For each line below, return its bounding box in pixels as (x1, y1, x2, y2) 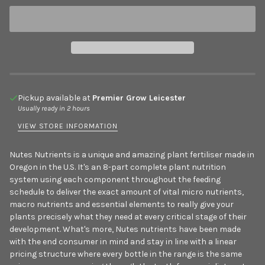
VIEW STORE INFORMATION (18, 121, 118, 130)
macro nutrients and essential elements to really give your (9, 199, 234, 210)
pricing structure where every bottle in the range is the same (9, 249, 242, 260)
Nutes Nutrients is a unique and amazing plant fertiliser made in (9, 150, 254, 160)
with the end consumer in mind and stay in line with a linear (9, 237, 237, 247)
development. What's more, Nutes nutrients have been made (9, 224, 241, 235)
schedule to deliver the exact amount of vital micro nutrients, (9, 187, 244, 198)
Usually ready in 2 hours (18, 104, 90, 112)
